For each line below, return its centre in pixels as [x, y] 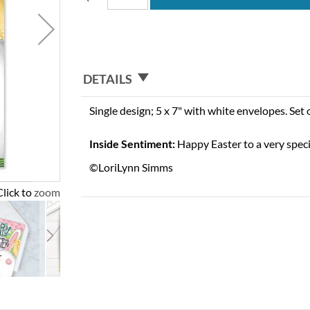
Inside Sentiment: [133, 143]
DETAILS [108, 79]
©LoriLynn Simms [131, 167]
